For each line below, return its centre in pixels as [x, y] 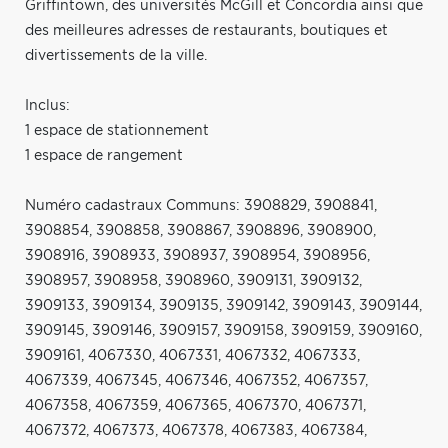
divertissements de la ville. [116, 55]
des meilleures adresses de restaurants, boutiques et [206, 30]
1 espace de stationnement [117, 130]
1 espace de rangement [104, 155]
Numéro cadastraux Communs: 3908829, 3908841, [201, 205]
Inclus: [47, 105]
